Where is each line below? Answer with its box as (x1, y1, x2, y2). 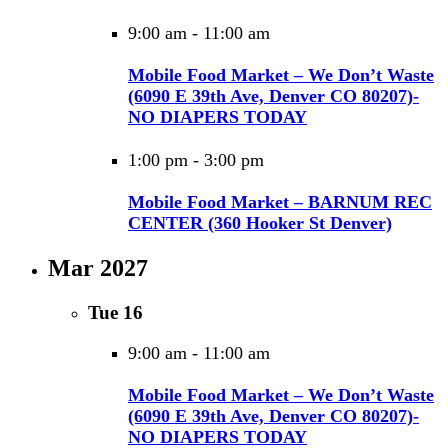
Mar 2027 (48, 255, 148, 282)
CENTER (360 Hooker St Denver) (128, 212, 392, 233)
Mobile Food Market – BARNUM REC (128, 191, 432, 212)
